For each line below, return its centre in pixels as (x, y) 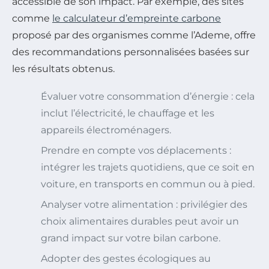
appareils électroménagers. (106, 130)
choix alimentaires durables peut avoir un (140, 221)
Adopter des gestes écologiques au (126, 258)
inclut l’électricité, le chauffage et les (128, 113)
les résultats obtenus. (63, 68)
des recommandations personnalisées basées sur (131, 52)
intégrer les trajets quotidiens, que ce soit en (148, 167)
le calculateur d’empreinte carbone (137, 18)
